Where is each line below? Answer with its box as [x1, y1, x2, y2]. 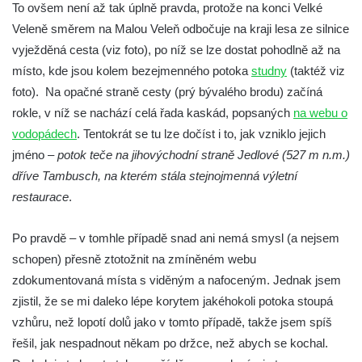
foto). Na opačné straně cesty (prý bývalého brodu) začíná [12, 84, 322, 99]
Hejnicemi [53, 116, 98, 128]
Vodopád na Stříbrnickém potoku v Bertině [53, 49, 238, 61]
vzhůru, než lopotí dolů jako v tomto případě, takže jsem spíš [12, 314, 332, 329]
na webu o [293, 105, 347, 120]
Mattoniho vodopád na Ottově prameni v [53, 3, 229, 15]
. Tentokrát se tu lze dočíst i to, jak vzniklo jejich [77, 126, 326, 141]
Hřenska [53, 162, 90, 175]
